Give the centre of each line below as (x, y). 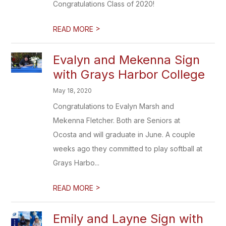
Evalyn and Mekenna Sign (127, 60)
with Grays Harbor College (129, 74)
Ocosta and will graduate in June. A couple (124, 134)
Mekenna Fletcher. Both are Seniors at (117, 120)
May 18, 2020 (73, 91)
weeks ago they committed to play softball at (128, 149)
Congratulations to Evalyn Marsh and (114, 106)
